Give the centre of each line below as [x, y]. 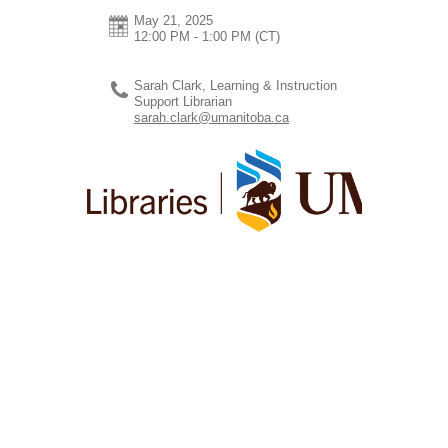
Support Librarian [183, 101]
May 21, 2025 [174, 20]
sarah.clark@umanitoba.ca [212, 117]
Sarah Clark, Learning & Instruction [236, 85]
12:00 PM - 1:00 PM [193, 36]
